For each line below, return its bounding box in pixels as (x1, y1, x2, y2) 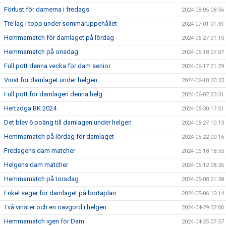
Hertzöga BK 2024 (4, 104, 56, 112)
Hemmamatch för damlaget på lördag (4, 34, 114, 42)
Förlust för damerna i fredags (4, 6, 89, 14)
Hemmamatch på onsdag (4, 48, 78, 56)
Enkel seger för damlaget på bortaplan (4, 189, 116, 197)
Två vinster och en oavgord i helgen (4, 203, 106, 211)
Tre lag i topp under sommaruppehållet (4, 20, 117, 28)
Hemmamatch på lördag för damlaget (4, 133, 114, 141)
